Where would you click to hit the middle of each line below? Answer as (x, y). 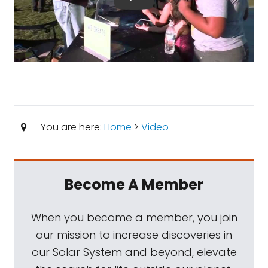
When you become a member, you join (134, 217)
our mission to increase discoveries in (134, 235)
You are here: (71, 127)
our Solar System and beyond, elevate (134, 252)
